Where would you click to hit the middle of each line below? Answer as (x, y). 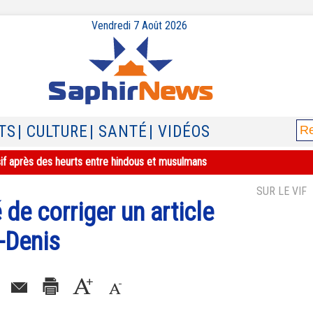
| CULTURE (53, 132)
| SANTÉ (118, 132)
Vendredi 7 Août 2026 (139, 26)
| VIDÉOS (180, 132)
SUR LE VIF (282, 191)
